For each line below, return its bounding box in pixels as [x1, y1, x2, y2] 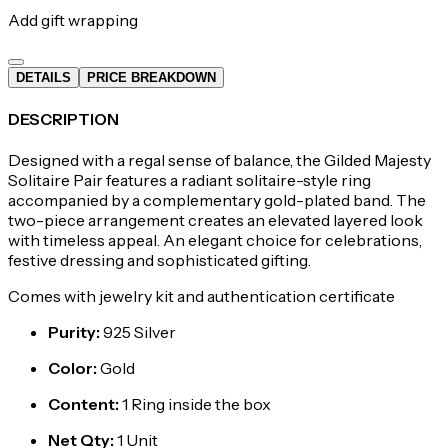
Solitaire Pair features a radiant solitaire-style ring [8, 170, 371, 191]
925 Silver [103, 322, 176, 343]
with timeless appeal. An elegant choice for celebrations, [8, 230, 422, 251]
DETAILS [16, 69, 71, 85]
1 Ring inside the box [122, 394, 271, 415]
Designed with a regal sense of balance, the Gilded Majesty [8, 150, 431, 171]
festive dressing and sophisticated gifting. [8, 250, 311, 271]
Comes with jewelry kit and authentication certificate [8, 286, 395, 307]
